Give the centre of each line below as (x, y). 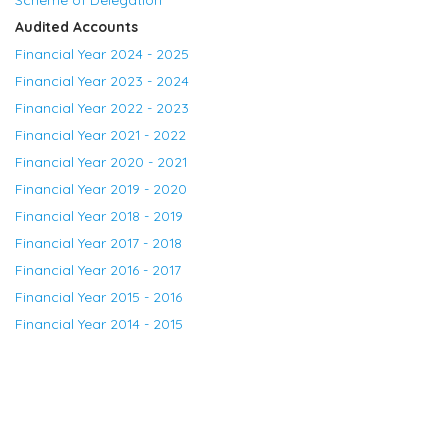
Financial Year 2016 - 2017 (98, 269)
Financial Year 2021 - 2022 (100, 134)
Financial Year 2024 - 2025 (102, 53)
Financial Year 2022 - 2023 (102, 107)
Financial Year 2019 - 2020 (101, 188)
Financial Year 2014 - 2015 (99, 323)
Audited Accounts (76, 26)
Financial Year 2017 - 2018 (100, 242)
